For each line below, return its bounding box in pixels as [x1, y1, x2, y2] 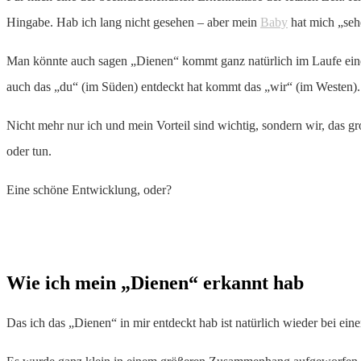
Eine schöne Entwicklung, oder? [6, 183, 172, 197]
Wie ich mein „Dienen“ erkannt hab [6, 272, 304, 294]
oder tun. [6, 144, 52, 159]
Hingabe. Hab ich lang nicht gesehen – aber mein [6, 15, 260, 30]
